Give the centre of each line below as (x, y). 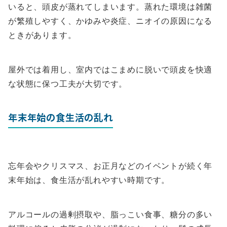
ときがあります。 (42, 35)
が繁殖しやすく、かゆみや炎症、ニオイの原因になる (110, 21)
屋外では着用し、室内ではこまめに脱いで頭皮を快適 (110, 70)
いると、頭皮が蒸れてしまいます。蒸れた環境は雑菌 (110, 7)
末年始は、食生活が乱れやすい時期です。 (89, 180)
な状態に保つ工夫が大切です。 (68, 84)
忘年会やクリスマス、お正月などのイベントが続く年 (110, 166)
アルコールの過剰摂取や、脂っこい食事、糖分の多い (110, 215)
